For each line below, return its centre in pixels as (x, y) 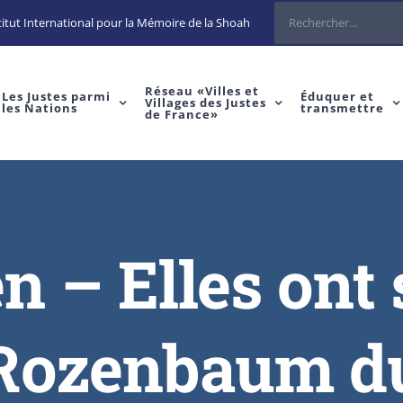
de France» (181, 114)
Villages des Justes (205, 102)
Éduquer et (337, 96)
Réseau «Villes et (201, 90)
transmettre (342, 108)
